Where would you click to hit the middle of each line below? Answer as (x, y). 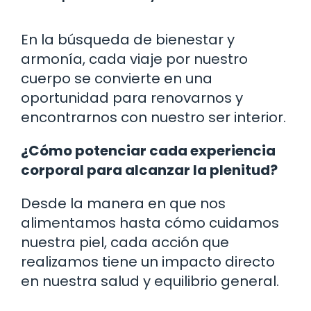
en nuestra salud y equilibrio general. (150, 281)
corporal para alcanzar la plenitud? (149, 170)
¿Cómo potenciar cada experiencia (148, 150)
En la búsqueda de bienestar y (128, 39)
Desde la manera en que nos (123, 203)
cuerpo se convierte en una (117, 78)
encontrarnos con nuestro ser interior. (153, 117)
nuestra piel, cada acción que (125, 242)
